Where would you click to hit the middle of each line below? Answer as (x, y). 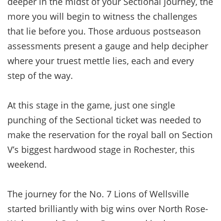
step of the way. (40, 75)
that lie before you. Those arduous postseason (104, 31)
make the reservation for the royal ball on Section (110, 134)
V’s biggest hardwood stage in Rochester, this (101, 149)
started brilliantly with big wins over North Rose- (108, 208)
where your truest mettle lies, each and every (101, 60)
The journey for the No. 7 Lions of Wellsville (98, 194)
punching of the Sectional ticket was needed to (104, 120)
